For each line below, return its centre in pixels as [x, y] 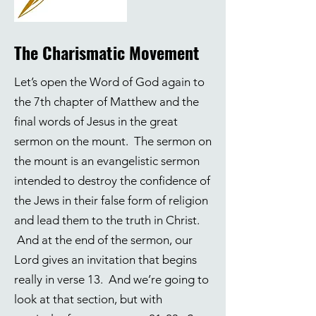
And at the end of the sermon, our [103, 240]
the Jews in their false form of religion [111, 200]
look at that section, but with [88, 299]
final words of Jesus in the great [96, 121]
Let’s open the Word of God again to [109, 82]
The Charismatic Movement [107, 52]
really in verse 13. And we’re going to [111, 279]
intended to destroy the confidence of [112, 181]
